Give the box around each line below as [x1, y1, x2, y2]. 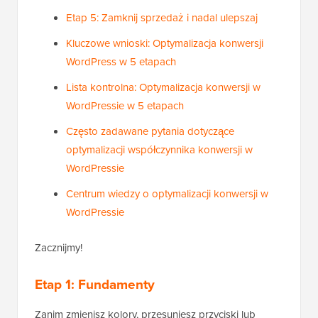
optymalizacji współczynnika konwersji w [66, 142, 253, 158]
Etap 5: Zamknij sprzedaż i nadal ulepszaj [66, 10, 258, 26]
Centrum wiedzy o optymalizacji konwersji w [66, 186, 268, 202]
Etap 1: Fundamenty [35, 274, 155, 295]
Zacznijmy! [35, 240, 82, 256]
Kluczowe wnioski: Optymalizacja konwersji [66, 35, 263, 51]
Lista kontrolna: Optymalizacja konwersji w [66, 79, 261, 95]
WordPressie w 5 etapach [66, 98, 184, 114]
